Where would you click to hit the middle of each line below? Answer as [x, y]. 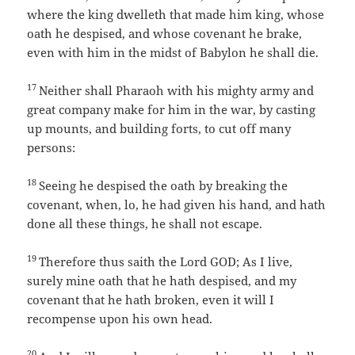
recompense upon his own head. [120, 319]
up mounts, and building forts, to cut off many [159, 129]
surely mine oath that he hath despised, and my [162, 281]
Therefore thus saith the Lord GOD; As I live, [166, 262]
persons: [52, 148]
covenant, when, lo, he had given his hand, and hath [177, 205]
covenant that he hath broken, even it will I [151, 300]
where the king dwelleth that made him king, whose [176, 15]
